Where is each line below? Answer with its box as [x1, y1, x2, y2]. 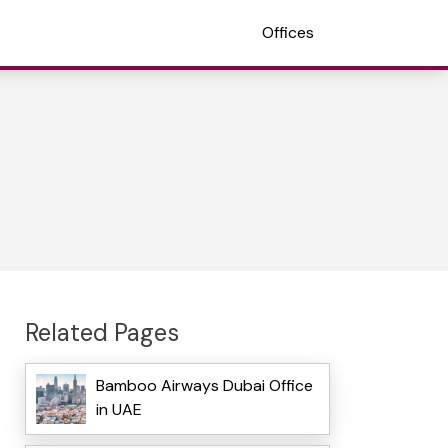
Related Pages [24, 316, 179, 348]
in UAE [95, 399, 142, 421]
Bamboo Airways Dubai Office [95, 375, 313, 397]
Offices [262, 22, 314, 43]
